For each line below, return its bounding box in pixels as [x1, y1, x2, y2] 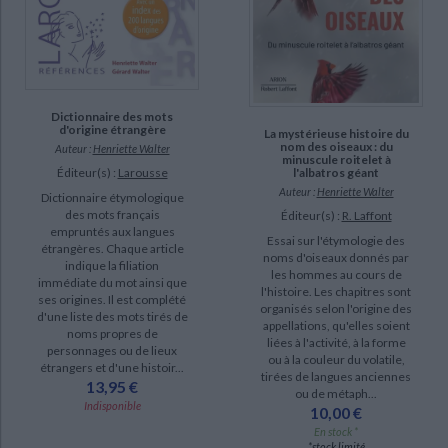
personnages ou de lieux [47, 342, 177, 358]
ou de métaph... [295, 385, 377, 401]
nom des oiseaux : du [279, 138, 393, 154]
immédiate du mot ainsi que [37, 274, 187, 290]
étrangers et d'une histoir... [40, 359, 184, 375]
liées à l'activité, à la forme [266, 334, 406, 350]
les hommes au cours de [270, 266, 402, 282]
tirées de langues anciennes [261, 368, 411, 384]
